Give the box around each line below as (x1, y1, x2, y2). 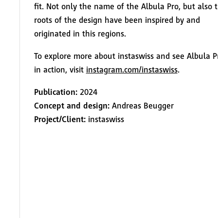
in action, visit (34, 64, 86, 75)
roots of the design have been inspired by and (34, 15, 200, 26)
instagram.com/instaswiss (86, 64, 178, 75)
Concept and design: (34, 100, 109, 111)
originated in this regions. (34, 28, 126, 39)
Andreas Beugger (109, 100, 174, 111)
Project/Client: (34, 113, 86, 125)
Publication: (34, 86, 77, 97)
